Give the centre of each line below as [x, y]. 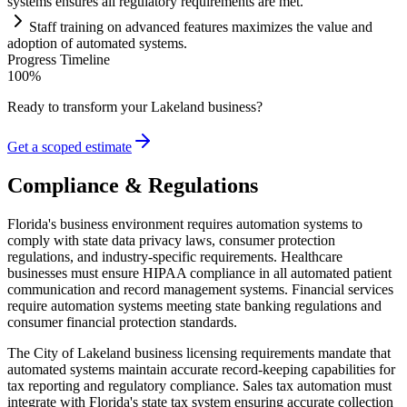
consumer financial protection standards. [122, 322]
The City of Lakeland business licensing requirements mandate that [199, 352]
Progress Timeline [59, 60]
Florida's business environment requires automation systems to [185, 223]
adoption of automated [73, 44]
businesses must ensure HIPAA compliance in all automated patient [199, 273]
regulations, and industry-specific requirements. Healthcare [175, 256]
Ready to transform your [79, 107]
